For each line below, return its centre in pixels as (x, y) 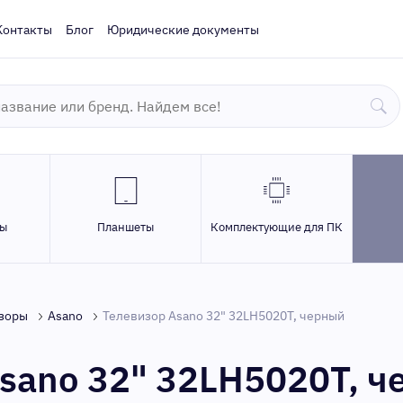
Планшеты (125, 227)
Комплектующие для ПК (277, 227)
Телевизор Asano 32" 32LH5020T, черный (224, 316)
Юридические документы (183, 30)
